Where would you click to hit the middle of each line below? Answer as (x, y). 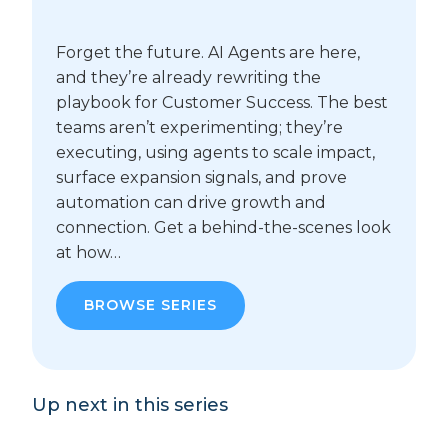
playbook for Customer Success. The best (222, 103)
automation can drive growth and (191, 203)
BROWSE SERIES (150, 305)
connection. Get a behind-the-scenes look (223, 228)
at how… (88, 253)
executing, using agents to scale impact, (215, 153)
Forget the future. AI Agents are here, (208, 53)
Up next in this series (130, 405)
